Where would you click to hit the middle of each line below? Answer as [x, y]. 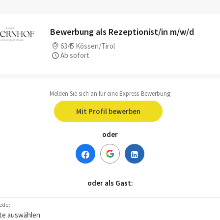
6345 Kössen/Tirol [88, 46]
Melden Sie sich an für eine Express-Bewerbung [110, 94]
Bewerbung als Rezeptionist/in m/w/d [122, 32]
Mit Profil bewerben [108, 111]
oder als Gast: [110, 183]
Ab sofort [75, 55]
